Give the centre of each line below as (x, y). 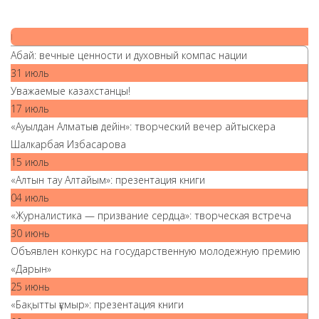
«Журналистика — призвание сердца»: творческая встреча (151, 215)
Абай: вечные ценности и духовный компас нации (129, 55)
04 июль (30, 198)
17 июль (30, 109)
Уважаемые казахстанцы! (70, 91)
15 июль (30, 162)
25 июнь (30, 287)
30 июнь (30, 233)
